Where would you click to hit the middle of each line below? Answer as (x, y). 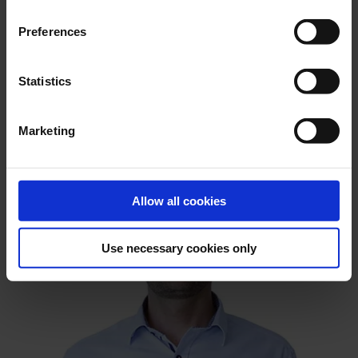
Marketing (47, 130)
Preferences (53, 31)
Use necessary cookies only (179, 248)
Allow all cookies (179, 201)
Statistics (45, 81)
